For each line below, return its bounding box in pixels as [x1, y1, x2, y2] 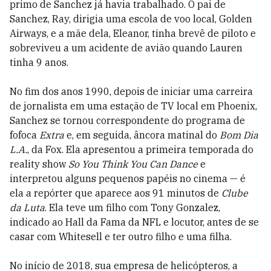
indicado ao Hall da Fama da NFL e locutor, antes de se [10, 216, 259, 229]
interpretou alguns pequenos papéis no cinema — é [10, 172, 246, 185]
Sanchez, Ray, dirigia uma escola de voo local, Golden [10, 13, 252, 25]
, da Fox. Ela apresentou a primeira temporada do [27, 143, 253, 156]
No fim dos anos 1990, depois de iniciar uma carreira [10, 85, 253, 98]
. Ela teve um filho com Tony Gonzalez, [45, 201, 220, 214]
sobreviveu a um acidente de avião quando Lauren [10, 42, 243, 54]
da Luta [10, 201, 45, 214]
